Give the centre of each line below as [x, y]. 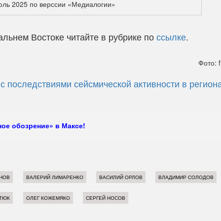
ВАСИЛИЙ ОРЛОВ [121, 177]
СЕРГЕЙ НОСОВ [105, 198]
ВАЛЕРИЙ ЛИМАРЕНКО [55, 177]
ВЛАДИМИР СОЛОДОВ [186, 177]
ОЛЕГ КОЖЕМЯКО [48, 198]
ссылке [171, 37]
